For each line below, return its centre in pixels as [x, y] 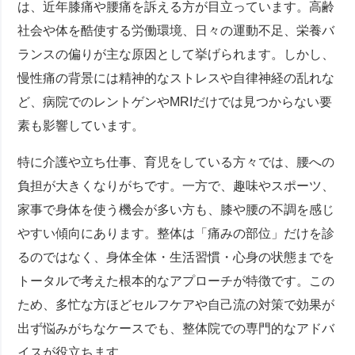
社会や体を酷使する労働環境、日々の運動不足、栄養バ [176, 30]
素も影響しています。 [81, 125]
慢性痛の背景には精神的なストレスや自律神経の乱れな [176, 78]
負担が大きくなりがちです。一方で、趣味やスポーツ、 [176, 185]
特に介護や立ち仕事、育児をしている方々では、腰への [176, 162]
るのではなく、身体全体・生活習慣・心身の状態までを [176, 257]
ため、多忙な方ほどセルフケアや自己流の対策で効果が [176, 304]
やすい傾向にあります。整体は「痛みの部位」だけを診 [176, 233]
